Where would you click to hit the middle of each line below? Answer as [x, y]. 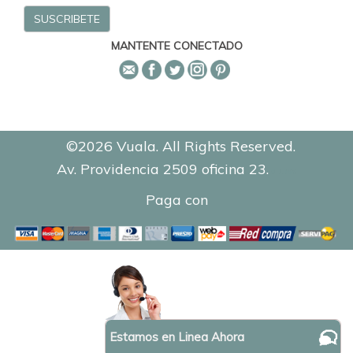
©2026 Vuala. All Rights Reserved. [176, 147]
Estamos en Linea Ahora [177, 337]
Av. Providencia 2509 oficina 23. [162, 169]
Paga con [176, 200]
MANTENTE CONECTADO [176, 46]
